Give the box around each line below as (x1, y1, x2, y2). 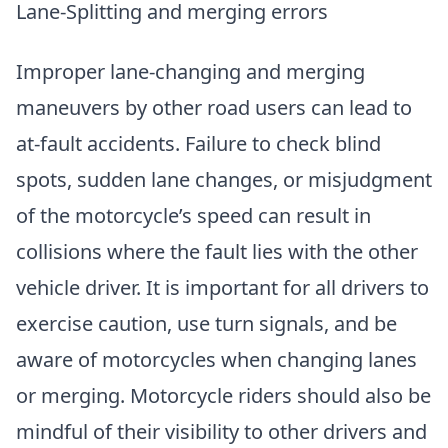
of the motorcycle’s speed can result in (16, 202, 371, 230)
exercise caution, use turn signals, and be (16, 310, 397, 338)
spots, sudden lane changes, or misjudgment (16, 166, 432, 194)
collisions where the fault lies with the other (16, 238, 418, 266)
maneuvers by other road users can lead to (16, 94, 412, 122)
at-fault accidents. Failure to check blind (16, 130, 381, 158)
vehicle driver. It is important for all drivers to (16, 274, 429, 302)
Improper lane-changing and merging (16, 58, 365, 86)
